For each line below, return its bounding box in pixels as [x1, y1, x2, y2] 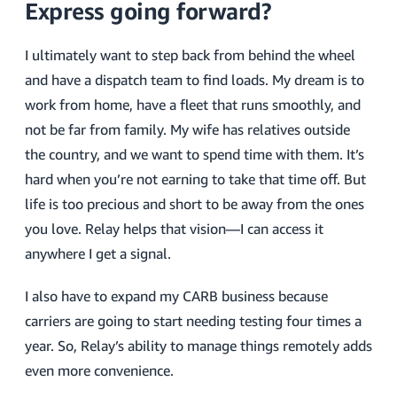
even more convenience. [25, 362, 174, 379]
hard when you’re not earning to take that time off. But [25, 170, 366, 188]
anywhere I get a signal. [25, 245, 171, 262]
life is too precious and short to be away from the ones [25, 195, 364, 213]
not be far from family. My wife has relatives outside [25, 121, 350, 138]
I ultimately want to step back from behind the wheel [25, 46, 355, 64]
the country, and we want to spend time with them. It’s [25, 145, 364, 163]
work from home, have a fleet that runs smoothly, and [25, 96, 361, 113]
